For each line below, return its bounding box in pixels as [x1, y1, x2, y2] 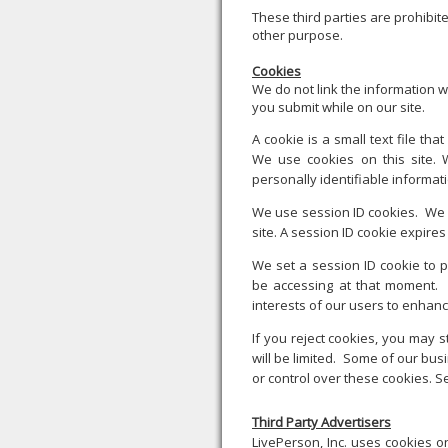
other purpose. [252, 26, 343, 44]
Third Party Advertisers [252, 413, 391, 431]
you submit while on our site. [252, 98, 425, 116]
